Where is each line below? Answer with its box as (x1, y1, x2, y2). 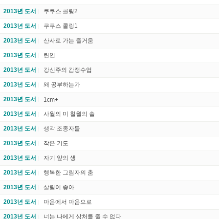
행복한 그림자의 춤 (44, 169, 93, 176)
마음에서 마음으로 (44, 198, 92, 206)
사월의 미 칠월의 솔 (44, 110, 95, 118)
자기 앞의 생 (44, 154, 76, 162)
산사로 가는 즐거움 (44, 37, 93, 44)
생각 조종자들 (44, 125, 80, 132)
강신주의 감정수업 (44, 66, 92, 74)
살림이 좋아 (44, 184, 74, 191)
